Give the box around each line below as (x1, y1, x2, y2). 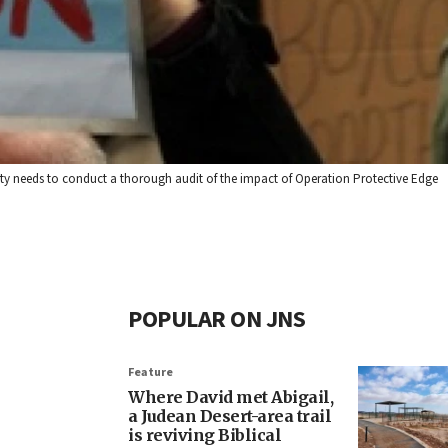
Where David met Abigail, (128, 387, 333, 408)
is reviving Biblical (128, 425, 281, 446)
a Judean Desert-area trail (128, 406, 331, 427)
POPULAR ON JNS (128, 302, 305, 338)
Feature (128, 364, 173, 382)
